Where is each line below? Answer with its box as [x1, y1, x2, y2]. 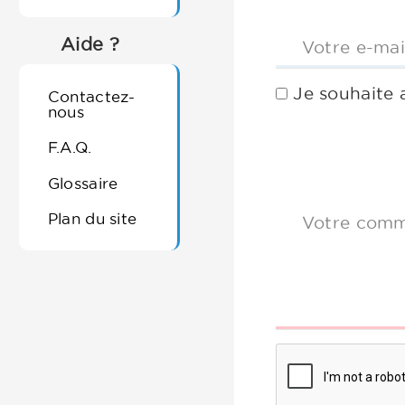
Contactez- [47, 87, 136, 105]
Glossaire [47, 174, 118, 192]
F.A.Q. [47, 138, 92, 156]
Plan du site [47, 209, 137, 227]
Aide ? [61, 33, 119, 54]
